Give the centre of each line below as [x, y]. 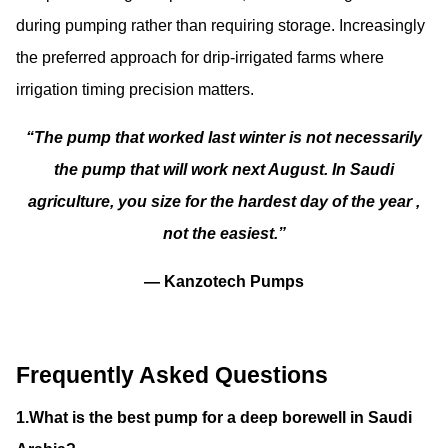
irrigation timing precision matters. [135, 90]
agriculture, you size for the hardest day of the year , [224, 202]
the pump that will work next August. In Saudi [224, 170]
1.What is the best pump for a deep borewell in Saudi [214, 417]
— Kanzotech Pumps [224, 282]
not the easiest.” [224, 234]
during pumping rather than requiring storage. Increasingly [220, 26]
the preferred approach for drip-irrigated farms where [200, 58]
